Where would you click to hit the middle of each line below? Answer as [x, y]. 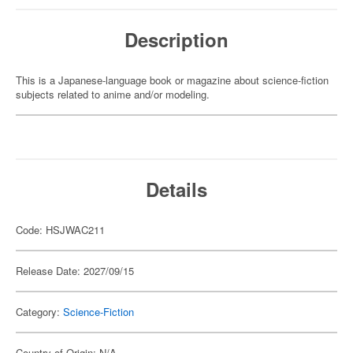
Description [176, 39]
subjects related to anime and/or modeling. [113, 94]
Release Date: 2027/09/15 [75, 271]
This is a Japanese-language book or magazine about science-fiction [172, 80]
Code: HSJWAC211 [60, 230]
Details [176, 189]
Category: [39, 312]
